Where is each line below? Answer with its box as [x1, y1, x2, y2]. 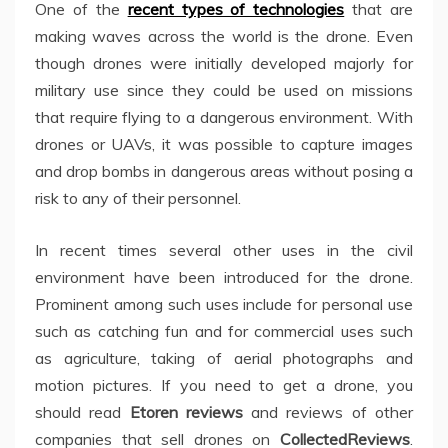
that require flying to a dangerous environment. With [35, 106, 413, 127]
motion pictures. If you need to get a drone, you [35, 374, 413, 395]
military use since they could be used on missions [35, 79, 413, 100]
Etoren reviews [129, 401, 243, 422]
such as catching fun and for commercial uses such [35, 320, 413, 341]
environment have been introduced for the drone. [35, 266, 413, 287]
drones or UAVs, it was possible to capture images [35, 133, 413, 154]
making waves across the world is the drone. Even [35, 25, 413, 46]
